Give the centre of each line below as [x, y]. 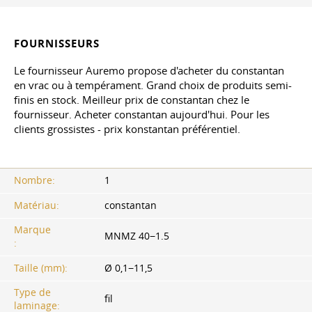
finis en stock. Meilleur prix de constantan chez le [132, 100]
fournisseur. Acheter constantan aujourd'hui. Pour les [142, 115]
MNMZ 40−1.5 [137, 236]
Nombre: [34, 181]
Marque [32, 229]
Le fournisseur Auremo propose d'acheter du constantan [149, 71]
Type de [32, 292]
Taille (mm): [41, 268]
